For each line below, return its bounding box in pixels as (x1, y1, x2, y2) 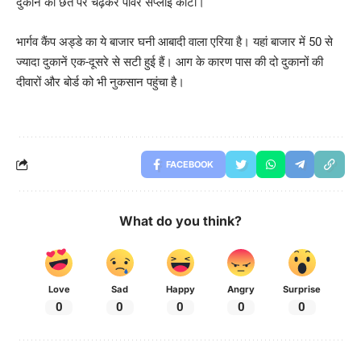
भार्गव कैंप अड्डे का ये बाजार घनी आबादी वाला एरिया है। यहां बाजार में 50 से (16, 34, 333, 49)
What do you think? (119, 212, 242, 229)
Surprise (283, 283, 322, 295)
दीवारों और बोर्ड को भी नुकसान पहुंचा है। (16, 74, 185, 89)
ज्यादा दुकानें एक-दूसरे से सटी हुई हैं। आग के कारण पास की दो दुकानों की (16, 54, 323, 69)
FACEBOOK (166, 158, 214, 170)
